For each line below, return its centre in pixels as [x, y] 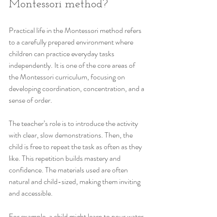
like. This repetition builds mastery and [65, 158]
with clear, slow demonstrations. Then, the [71, 135]
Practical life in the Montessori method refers [76, 30]
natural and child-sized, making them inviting [75, 181]
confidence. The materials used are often [69, 170]
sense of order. [31, 100]
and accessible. [31, 193]
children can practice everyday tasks [62, 53]
